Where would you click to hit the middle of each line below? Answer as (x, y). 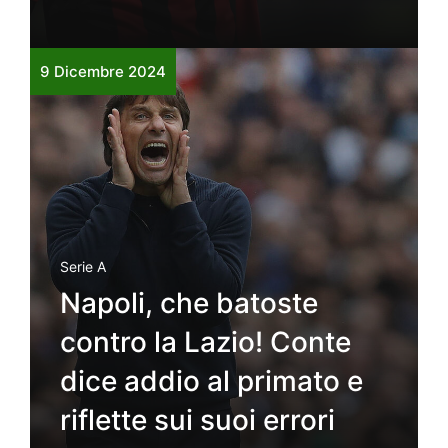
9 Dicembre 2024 (103, 71)
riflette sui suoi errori (197, 419)
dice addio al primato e (211, 380)
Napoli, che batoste (189, 302)
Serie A (83, 266)
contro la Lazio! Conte (205, 341)
